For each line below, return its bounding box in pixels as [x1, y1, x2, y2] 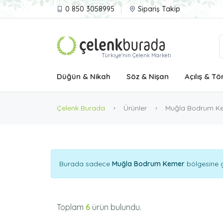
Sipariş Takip [138, 4, 180, 13]
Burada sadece [59, 159, 112, 168]
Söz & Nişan [126, 72, 169, 81]
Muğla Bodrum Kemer [112, 159, 185, 168]
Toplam [57, 202, 86, 212]
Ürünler [121, 104, 149, 112]
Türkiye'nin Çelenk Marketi [102, 52, 171, 59]
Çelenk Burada [57, 104, 105, 112]
